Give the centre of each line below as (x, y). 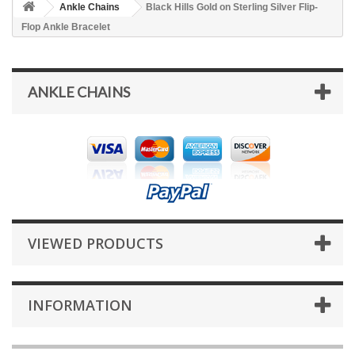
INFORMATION (80, 305)
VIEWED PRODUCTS (95, 243)
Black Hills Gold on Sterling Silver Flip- (232, 7)
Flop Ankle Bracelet (66, 27)
